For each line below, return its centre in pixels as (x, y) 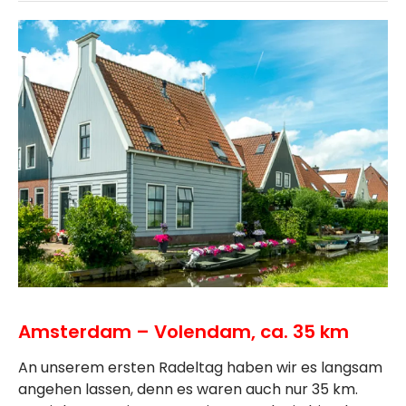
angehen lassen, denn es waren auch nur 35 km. (188, 390)
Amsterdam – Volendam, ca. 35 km (184, 332)
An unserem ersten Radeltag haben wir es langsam (200, 368)
